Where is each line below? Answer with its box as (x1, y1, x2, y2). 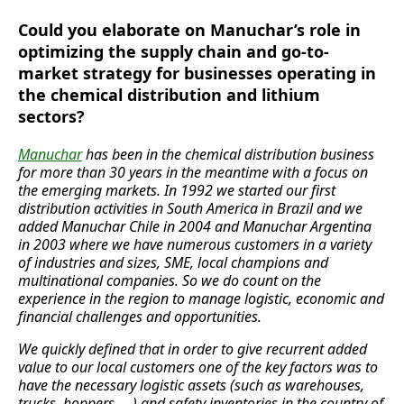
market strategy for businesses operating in (18, 62, 376, 85)
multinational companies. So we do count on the (18, 271, 321, 291)
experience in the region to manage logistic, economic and (18, 289, 384, 309)
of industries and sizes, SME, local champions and (18, 252, 328, 273)
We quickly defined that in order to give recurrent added (18, 339, 367, 360)
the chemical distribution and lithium (18, 84, 320, 106)
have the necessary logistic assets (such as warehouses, (18, 375, 364, 396)
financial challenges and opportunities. (18, 307, 262, 327)
